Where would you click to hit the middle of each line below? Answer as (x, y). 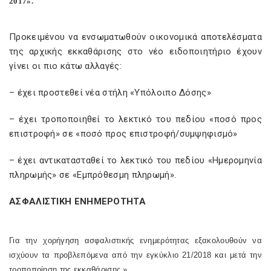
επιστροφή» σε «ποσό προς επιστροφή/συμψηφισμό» (123, 134)
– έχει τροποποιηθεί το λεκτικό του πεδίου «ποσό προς (135, 119)
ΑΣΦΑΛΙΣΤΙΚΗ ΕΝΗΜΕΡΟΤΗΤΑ (77, 201)
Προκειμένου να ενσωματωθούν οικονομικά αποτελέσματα (135, 37)
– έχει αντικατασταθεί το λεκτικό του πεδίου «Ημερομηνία (135, 160)
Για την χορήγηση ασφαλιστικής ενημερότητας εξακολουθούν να (135, 240)
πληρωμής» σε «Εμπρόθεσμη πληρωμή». (93, 175)
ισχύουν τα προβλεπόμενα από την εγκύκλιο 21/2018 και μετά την (135, 255)
